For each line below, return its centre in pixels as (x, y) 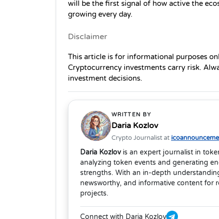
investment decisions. (105, 79)
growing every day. (100, 15)
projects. (94, 194)
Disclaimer (88, 37)
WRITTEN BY (131, 115)
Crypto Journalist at (141, 138)
